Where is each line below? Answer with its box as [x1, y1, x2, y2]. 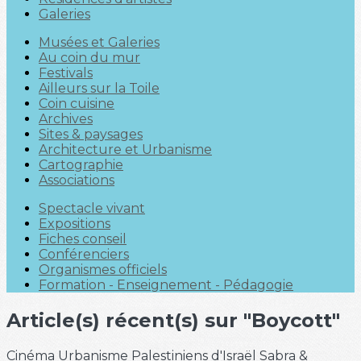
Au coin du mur [39, 50, 140, 65]
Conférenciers [39, 247, 129, 262]
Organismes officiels [39, 262, 167, 277]
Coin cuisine [39, 96, 114, 111]
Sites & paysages [39, 127, 143, 142]
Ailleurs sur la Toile [39, 81, 160, 96]
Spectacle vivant [39, 201, 145, 216]
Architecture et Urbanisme [39, 142, 212, 157]
